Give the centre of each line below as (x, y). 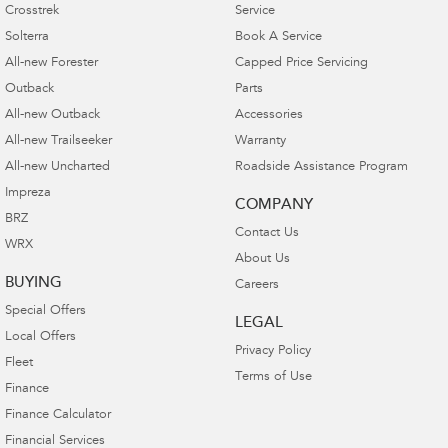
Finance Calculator (58, 415)
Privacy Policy (272, 351)
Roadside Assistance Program (321, 167)
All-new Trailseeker (58, 141)
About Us (262, 259)
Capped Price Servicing (301, 63)
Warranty (260, 141)
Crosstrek (32, 11)
